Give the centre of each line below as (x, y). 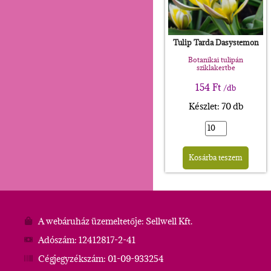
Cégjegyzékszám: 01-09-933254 (101, 258)
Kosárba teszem (216, 157)
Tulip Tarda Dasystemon (216, 42)
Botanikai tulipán (216, 59)
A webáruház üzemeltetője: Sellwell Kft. (115, 221)
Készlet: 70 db (216, 106)
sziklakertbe (216, 67)
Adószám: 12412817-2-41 (87, 240)
